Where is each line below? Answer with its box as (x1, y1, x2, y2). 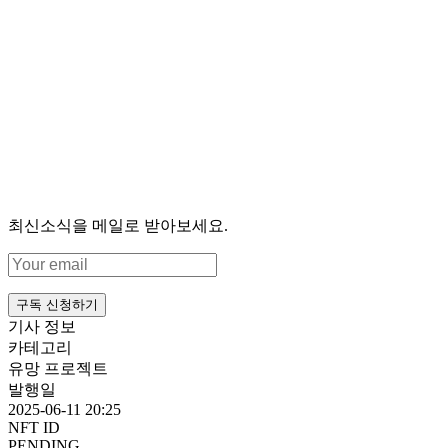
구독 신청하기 (16, 296, 98, 312)
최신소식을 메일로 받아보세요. (8, 216, 228, 234)
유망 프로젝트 (8, 359, 108, 377)
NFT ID (8, 418, 60, 436)
